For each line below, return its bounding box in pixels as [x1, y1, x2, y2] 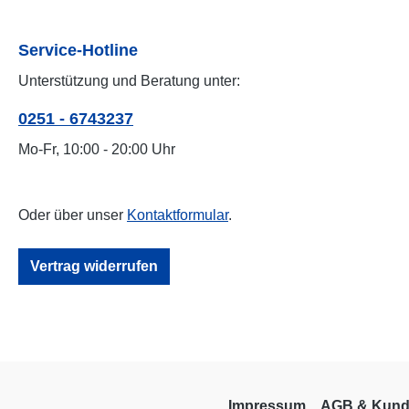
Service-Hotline [18, 41, 138, 59]
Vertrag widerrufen [30, 258, 158, 274]
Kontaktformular [127, 207, 228, 223]
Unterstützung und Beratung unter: [18, 73, 240, 89]
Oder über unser [18, 207, 127, 223]
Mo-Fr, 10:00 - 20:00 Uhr [18, 142, 175, 157]
